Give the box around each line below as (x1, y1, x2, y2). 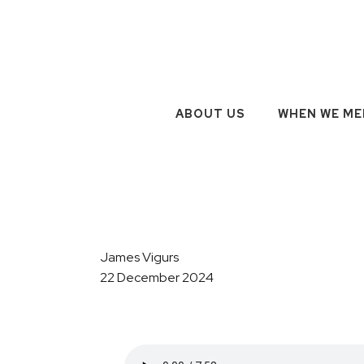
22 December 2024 (100, 269, 214, 286)
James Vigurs (100, 249, 179, 266)
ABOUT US (175, 106, 245, 121)
